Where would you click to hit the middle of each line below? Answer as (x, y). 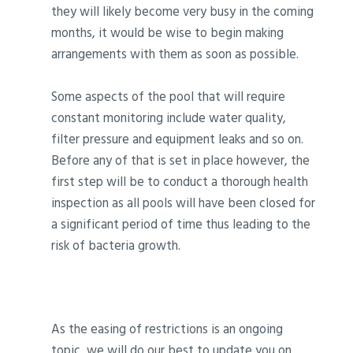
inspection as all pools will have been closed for (184, 202)
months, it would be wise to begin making (168, 33)
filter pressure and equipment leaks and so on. (178, 138)
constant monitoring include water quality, (169, 117)
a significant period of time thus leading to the (181, 223)
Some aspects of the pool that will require (169, 96)
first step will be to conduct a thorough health (180, 181)
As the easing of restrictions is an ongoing (167, 329)
